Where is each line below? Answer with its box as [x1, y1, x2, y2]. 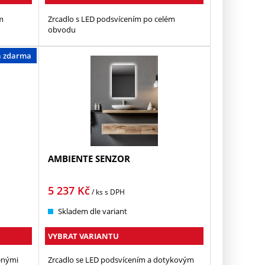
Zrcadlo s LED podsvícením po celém [48, 14, 176, 25]
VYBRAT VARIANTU [48, 230, 119, 241]
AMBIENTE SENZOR [48, 152, 131, 164]
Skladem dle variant [58, 205, 128, 216]
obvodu [48, 24, 76, 35]
